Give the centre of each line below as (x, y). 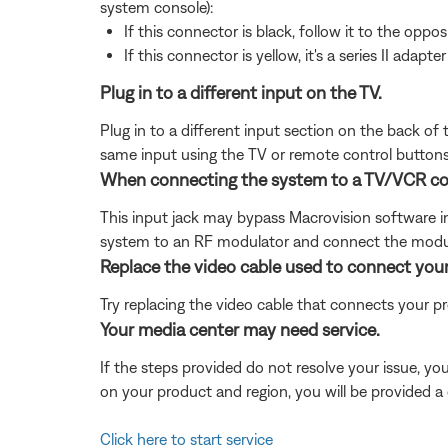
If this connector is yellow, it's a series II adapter (285, 54)
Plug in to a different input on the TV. (241, 92)
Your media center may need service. (240, 329)
